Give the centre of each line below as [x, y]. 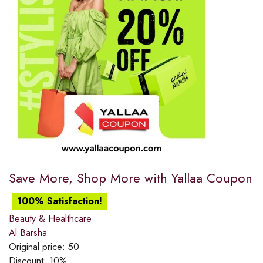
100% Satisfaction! [60, 201]
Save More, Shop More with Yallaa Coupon [131, 178]
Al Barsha [28, 232]
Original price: [38, 247]
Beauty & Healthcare [50, 218]
